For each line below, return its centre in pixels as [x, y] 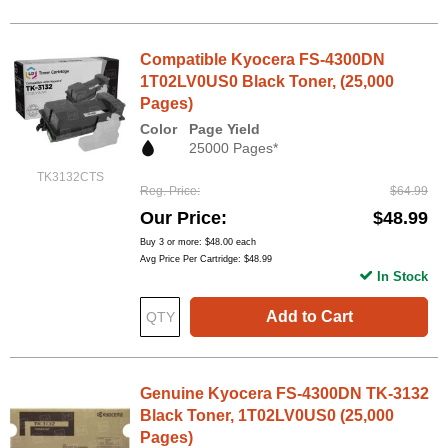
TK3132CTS [70, 177]
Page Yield [224, 129]
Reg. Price [168, 191]
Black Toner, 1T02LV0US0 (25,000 [267, 416]
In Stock [402, 277]
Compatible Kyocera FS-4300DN [262, 59]
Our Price [180, 218]
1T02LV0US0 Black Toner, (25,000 [267, 81]
